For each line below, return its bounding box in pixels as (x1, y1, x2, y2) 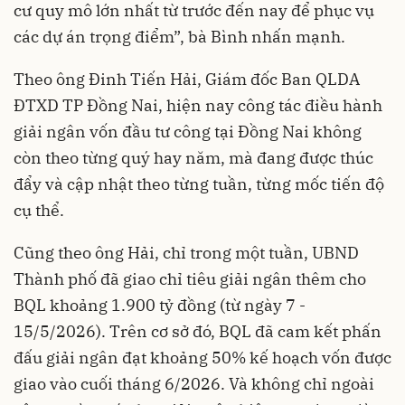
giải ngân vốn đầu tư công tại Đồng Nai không (14, 120, 362, 142)
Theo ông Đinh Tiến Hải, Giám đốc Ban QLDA (14, 68, 360, 89)
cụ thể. (14, 199, 64, 221)
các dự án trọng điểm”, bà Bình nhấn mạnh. (14, 25, 345, 47)
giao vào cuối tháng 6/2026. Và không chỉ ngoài (14, 372, 374, 394)
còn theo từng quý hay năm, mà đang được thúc (14, 146, 373, 168)
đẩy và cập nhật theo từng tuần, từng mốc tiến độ (14, 173, 384, 194)
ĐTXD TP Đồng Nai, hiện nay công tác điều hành (14, 94, 382, 116)
